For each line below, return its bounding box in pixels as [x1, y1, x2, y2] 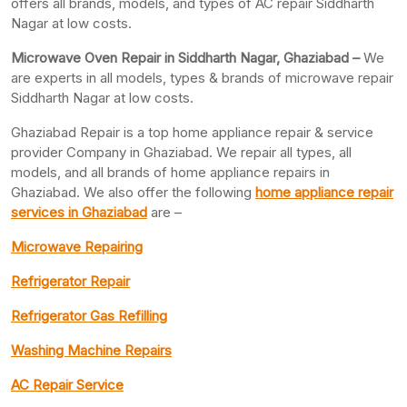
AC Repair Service [11, 375, 124, 393]
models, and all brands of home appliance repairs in [11, 163, 330, 181]
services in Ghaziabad [11, 203, 147, 221]
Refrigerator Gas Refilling [11, 306, 167, 324]
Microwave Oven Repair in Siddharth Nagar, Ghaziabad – [11, 48, 363, 66]
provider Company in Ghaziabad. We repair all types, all [11, 143, 352, 161]
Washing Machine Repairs [11, 341, 172, 359]
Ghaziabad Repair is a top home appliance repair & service [11, 123, 373, 141]
